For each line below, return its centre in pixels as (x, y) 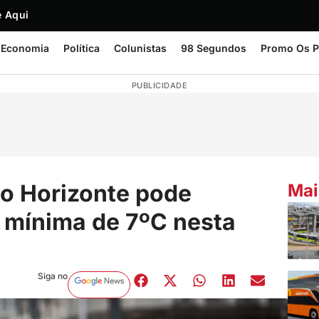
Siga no (52, 276)
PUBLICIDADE (159, 85)
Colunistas (140, 48)
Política (82, 48)
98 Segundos (214, 48)
